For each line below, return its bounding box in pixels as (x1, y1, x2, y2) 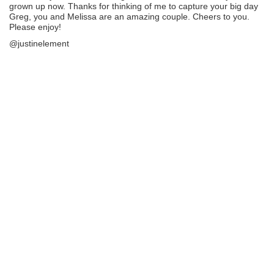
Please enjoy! (9, 21, 61, 32)
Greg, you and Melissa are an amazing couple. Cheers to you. (9, 11, 250, 21)
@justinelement (9, 39, 69, 49)
